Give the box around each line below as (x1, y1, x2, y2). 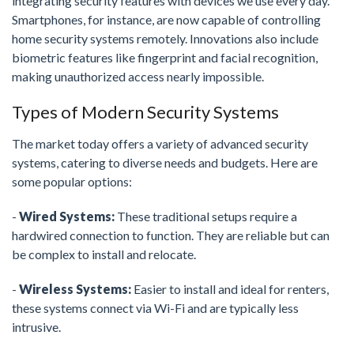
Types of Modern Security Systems (12, 101, 279, 123)
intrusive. (12, 319, 61, 335)
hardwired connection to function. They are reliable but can (12, 228, 330, 243)
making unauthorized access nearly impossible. (12, 69, 264, 85)
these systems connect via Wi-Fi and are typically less (12, 300, 299, 316)
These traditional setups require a (115, 209, 297, 224)
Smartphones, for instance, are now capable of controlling (12, 12, 321, 28)
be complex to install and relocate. (12, 247, 196, 262)
